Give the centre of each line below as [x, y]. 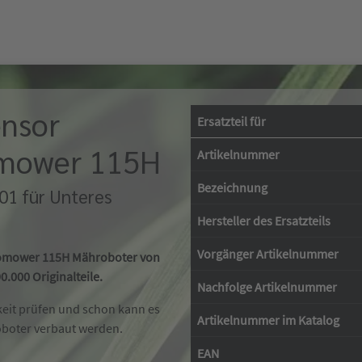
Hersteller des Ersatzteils [264, 221]
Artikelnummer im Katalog [268, 320]
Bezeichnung [232, 187]
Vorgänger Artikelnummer [268, 254]
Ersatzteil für [232, 121]
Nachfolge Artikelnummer [267, 287]
